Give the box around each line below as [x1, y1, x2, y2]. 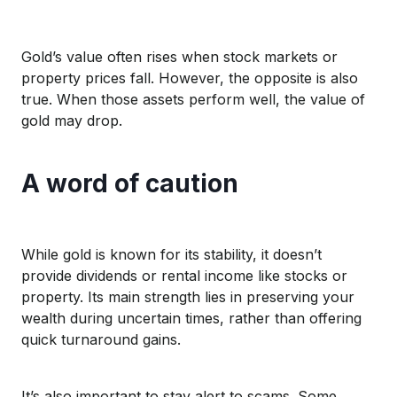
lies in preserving [200, 287, 323, 306]
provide [21, 266, 76, 284]
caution [145, 167, 238, 198]
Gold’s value [21, 47, 107, 66]
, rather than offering [220, 308, 362, 327]
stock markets [223, 47, 323, 66]
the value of [280, 90, 365, 108]
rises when [146, 47, 223, 66]
